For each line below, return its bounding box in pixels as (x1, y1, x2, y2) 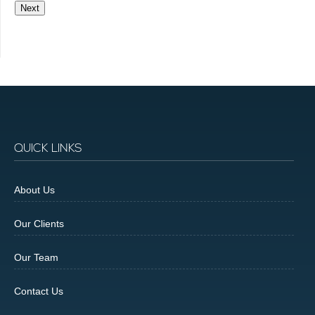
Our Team (14, 252, 58, 264)
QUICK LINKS (14, 143, 82, 155)
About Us (14, 184, 55, 196)
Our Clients (14, 218, 64, 230)
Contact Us (14, 285, 63, 297)
